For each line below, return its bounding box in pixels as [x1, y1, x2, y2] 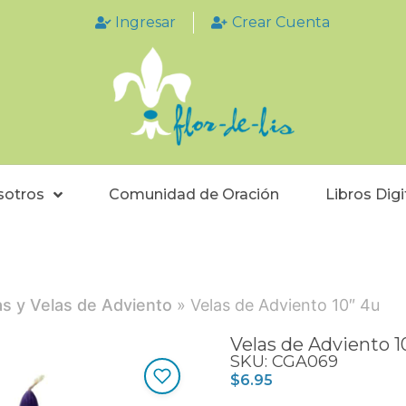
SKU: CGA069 [230, 352, 338, 372]
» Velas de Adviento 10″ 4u [172, 295, 380, 315]
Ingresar [115, 14, 176, 31]
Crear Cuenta [231, 14, 330, 31]
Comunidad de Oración [109, 186, 280, 204]
